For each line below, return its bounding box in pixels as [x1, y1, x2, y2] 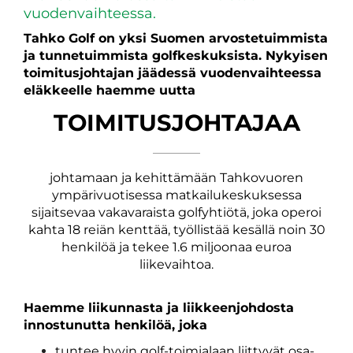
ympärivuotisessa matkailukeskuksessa [51, 188, 302, 203]
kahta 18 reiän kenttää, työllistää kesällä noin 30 [28, 222, 325, 237]
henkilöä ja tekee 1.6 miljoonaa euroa [61, 240, 292, 255]
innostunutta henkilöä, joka [24, 318, 207, 333]
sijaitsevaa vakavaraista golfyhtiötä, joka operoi [32, 205, 321, 220]
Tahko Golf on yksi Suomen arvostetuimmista [24, 31, 328, 46]
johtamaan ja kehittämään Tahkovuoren [50, 170, 303, 185]
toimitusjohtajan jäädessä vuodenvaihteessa [24, 65, 321, 80]
